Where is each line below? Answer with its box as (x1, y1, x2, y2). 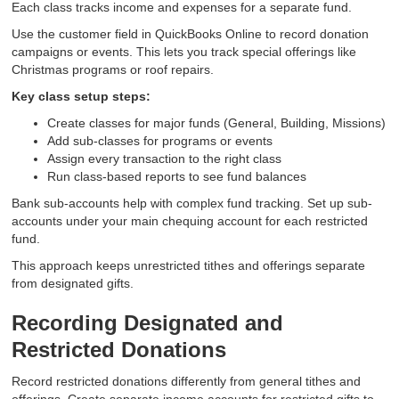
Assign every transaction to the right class (47, 151, 282, 167)
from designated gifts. (12, 276, 134, 291)
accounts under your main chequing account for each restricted (12, 214, 369, 229)
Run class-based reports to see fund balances (47, 169, 307, 184)
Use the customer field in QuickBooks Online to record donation (12, 27, 370, 42)
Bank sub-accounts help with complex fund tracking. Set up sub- (12, 196, 373, 211)
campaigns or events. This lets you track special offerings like (12, 45, 357, 60)
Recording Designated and (12, 311, 284, 336)
